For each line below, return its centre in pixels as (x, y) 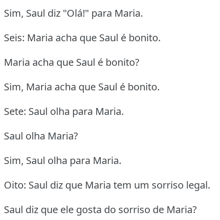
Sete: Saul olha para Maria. (64, 111)
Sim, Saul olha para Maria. (63, 161)
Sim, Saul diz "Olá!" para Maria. (73, 13)
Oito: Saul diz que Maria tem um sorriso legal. (107, 185)
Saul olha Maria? (41, 136)
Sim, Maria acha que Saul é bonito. (82, 87)
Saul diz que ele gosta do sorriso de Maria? (100, 210)
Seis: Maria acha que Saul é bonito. (82, 38)
